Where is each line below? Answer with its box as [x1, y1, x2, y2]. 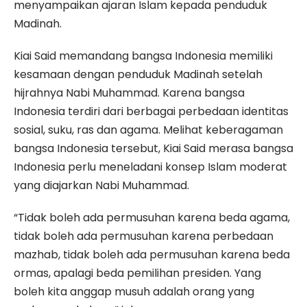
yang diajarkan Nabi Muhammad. [14, 177, 189, 194]
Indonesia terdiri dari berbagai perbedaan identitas [14, 103, 288, 120]
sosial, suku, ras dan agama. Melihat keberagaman [14, 122, 283, 138]
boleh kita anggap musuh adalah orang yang [14, 284, 254, 300]
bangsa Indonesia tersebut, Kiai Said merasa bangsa [14, 140, 293, 157]
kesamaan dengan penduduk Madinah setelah [14, 66, 262, 83]
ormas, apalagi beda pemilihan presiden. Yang [14, 265, 261, 282]
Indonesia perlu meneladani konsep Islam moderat [14, 159, 287, 175]
